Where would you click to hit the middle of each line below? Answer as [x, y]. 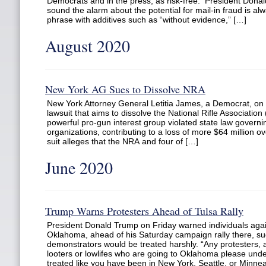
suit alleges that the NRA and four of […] [123, 141]
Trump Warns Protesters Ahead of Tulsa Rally [144, 211]
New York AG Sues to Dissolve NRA [125, 89]
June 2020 [79, 167]
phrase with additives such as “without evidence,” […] [147, 20]
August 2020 [88, 46]
